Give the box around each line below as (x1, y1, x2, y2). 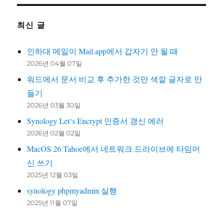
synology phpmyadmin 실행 (27, 185, 117, 196)
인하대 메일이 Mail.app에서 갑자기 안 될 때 (27, 46, 179, 57)
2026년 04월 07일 (27, 59, 83, 68)
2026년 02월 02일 (27, 129, 81, 137)
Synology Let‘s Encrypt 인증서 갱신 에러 (27, 115, 164, 126)
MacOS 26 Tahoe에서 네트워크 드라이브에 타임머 (27, 143, 201, 154)
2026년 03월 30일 (27, 101, 81, 110)
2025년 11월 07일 (27, 199, 78, 207)
